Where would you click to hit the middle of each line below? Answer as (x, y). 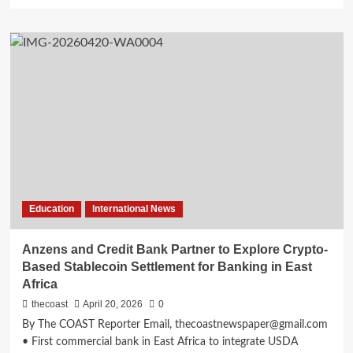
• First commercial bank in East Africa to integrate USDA (160, 342)
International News (134, 209)
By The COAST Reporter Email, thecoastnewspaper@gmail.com (175, 325)
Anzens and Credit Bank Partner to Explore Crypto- (175, 250)
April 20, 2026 (112, 305)
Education (51, 209)
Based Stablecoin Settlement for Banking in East (167, 267)
